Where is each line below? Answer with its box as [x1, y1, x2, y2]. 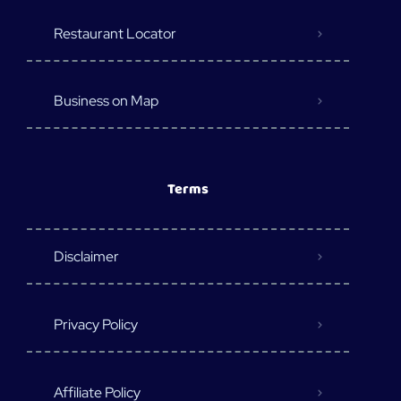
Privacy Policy [54, 315, 138, 335]
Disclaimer [54, 247, 119, 267]
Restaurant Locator [54, 24, 176, 44]
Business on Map [54, 91, 158, 111]
